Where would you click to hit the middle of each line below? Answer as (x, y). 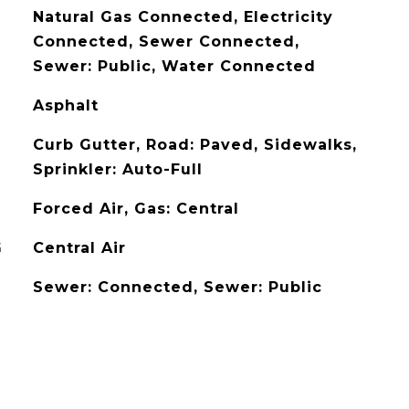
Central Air (79, 248)
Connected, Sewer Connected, (166, 42)
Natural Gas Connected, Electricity (183, 17)
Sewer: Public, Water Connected (174, 66)
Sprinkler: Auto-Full (117, 169)
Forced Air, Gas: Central (136, 209)
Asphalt (65, 105)
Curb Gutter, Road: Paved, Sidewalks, (194, 145)
